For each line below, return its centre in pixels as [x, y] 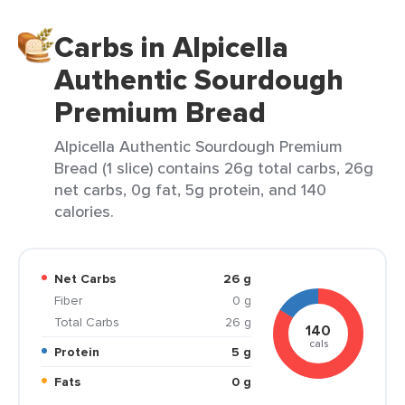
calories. [84, 211]
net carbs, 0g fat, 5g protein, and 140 [190, 189]
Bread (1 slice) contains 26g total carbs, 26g [214, 168]
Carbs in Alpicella [171, 47]
